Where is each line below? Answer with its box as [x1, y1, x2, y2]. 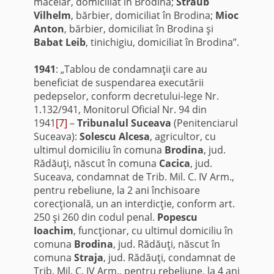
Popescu [157, 210, 198, 224]
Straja [73, 250, 103, 264]
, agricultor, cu [149, 129, 216, 143]
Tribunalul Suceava [76, 116, 171, 130]
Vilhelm [33, 8, 71, 22]
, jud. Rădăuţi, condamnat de [103, 250, 235, 264]
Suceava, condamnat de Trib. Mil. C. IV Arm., [33, 169, 234, 183]
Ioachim [33, 223, 73, 237]
